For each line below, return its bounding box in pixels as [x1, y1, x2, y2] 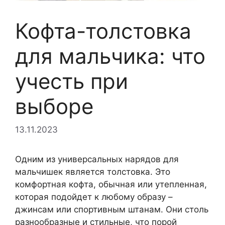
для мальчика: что [15, 43, 205, 69]
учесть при [15, 68, 128, 94]
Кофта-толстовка [15, 18, 191, 44]
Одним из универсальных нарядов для [15, 154, 179, 164]
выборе [15, 93, 93, 120]
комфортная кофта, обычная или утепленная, [15, 179, 207, 189]
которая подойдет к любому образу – [15, 191, 173, 202]
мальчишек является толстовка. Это [15, 166, 170, 177]
